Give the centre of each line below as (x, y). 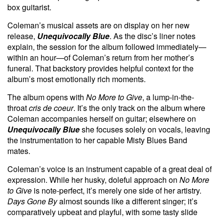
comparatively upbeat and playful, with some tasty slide (102, 212)
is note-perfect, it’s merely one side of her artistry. (117, 190)
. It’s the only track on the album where (139, 108)
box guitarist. (29, 7)
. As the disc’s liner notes (153, 36)
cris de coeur (51, 108)
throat (18, 108)
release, (22, 36)
